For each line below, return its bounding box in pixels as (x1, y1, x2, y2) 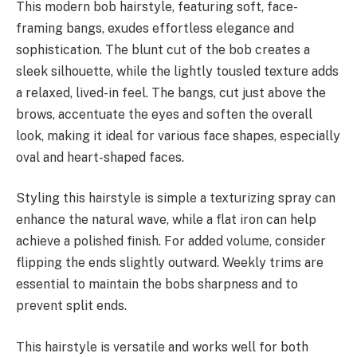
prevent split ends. (16, 298, 127, 314)
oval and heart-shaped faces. (16, 149, 184, 165)
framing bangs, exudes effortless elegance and (16, 20, 294, 36)
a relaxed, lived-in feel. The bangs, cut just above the (16, 84, 326, 100)
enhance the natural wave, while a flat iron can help (16, 212, 316, 228)
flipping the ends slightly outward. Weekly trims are (16, 255, 324, 271)
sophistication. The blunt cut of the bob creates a (16, 41, 310, 57)
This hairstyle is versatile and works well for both (16, 339, 308, 355)
